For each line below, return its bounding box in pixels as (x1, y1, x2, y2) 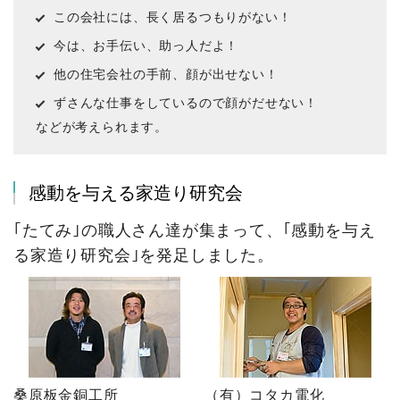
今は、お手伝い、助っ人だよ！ (54, 37, 239, 53)
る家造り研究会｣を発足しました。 (13, 246, 274, 264)
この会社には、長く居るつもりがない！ (54, 9, 292, 24)
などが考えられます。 (36, 119, 168, 134)
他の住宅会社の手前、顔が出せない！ (54, 66, 279, 81)
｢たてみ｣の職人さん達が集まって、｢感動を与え (13, 221, 376, 239)
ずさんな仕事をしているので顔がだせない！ (54, 95, 318, 110)
